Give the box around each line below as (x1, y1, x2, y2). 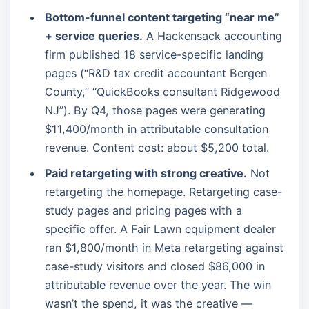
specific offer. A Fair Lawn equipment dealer (45, 222, 276, 236)
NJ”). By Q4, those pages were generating (45, 103, 266, 117)
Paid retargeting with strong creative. (45, 166, 247, 180)
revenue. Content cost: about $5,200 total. (45, 141, 269, 154)
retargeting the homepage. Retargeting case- (45, 185, 282, 199)
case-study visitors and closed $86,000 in (45, 259, 265, 273)
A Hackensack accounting (143, 29, 282, 43)
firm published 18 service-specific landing (45, 48, 263, 61)
